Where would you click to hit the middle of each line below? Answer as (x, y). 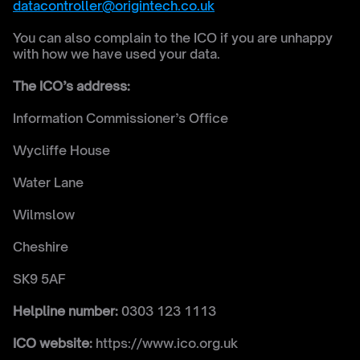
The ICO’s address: (72, 86)
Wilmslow (45, 215)
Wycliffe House (61, 150)
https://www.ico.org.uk (165, 343)
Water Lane (50, 182)
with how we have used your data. (117, 54)
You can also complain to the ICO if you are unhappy (173, 38)
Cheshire (42, 247)
